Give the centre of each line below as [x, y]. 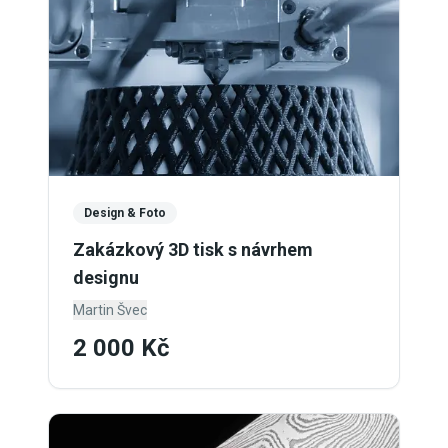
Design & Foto [125, 213]
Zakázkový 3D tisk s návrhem [193, 249]
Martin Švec [110, 310]
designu [106, 277]
